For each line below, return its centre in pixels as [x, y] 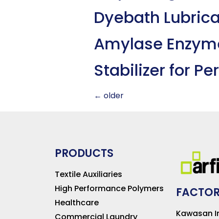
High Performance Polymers [109, 188]
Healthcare [77, 202]
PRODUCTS [84, 153]
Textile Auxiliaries [88, 174]
